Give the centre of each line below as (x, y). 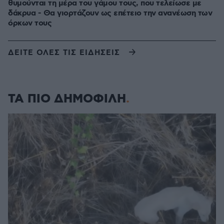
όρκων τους (30, 23)
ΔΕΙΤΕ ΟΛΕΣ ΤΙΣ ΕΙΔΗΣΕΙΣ (64, 53)
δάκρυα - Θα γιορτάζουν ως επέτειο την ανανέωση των (110, 13)
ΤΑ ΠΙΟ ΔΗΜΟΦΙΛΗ (67, 99)
